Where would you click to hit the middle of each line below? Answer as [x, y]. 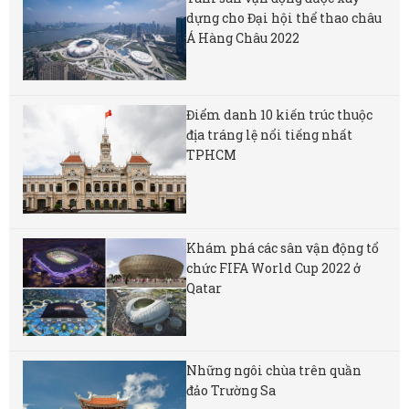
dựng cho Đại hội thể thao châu [284, 18]
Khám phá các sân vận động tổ [283, 247]
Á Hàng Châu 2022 [243, 38]
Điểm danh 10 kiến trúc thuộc [280, 115]
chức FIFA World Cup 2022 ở [274, 267]
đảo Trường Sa [231, 391]
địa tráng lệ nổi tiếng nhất [270, 135]
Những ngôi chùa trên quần [274, 371]
